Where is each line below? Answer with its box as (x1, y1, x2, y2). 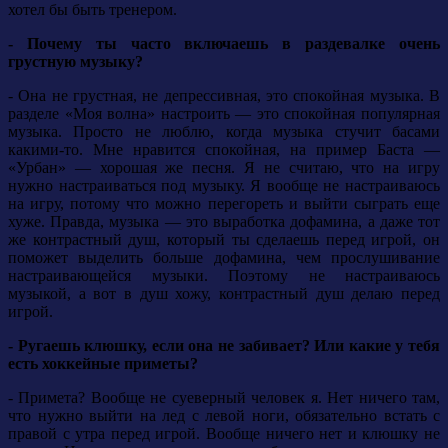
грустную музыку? (8, 53, 143, 71)
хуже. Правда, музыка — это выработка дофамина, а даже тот (8, 213, 440, 231)
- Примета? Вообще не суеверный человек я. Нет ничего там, (8, 389, 440, 407)
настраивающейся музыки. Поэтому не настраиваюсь (8, 267, 440, 285)
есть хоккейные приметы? (8, 355, 198, 373)
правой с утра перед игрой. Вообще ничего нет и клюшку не (8, 425, 440, 443)
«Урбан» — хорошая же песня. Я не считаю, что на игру (8, 159, 440, 177)
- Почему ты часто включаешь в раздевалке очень (8, 35, 440, 53)
